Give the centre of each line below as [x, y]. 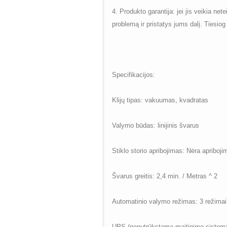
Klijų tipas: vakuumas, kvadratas [160, 100]
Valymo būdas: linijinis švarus [155, 126]
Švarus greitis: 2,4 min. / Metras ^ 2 [164, 176]
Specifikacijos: [133, 75]
